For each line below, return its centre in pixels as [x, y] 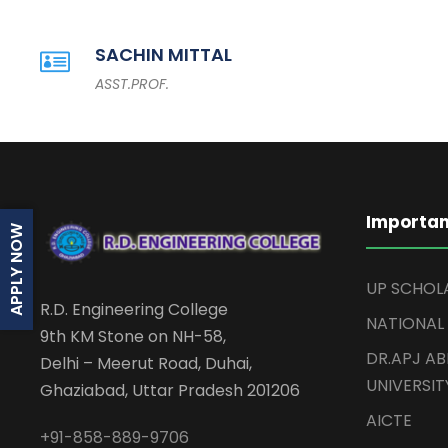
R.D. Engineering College [134, 310]
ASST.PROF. [132, 84]
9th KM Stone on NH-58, [133, 337]
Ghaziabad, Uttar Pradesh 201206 [170, 391]
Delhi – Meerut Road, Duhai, [146, 364]
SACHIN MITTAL [163, 54]
